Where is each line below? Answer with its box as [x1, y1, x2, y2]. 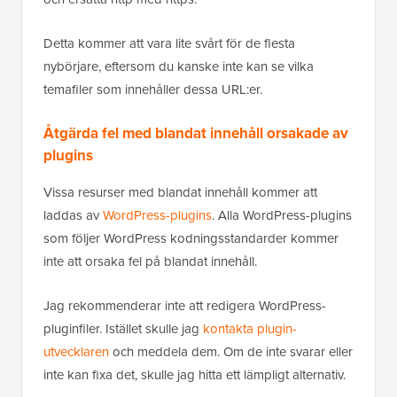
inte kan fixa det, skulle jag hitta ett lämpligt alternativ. [43, 365, 346, 385]
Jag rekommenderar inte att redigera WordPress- [43, 296, 326, 315]
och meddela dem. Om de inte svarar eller [109, 342, 353, 362]
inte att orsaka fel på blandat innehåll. [43, 252, 257, 271]
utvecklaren [43, 342, 109, 362]
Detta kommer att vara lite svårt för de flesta [43, 34, 295, 53]
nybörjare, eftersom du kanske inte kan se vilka [43, 57, 314, 76]
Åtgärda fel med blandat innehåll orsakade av [43, 122, 348, 144]
